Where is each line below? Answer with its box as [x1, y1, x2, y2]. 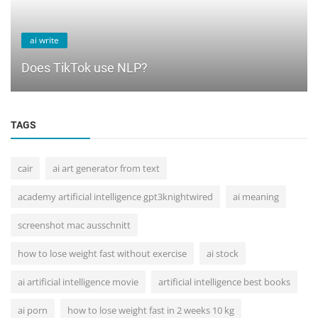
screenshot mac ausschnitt [18, 218, 131, 231]
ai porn [18, 303, 48, 317]
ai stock [207, 246, 238, 260]
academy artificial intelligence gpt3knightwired [18, 190, 213, 203]
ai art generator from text [53, 161, 160, 175]
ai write [30, 33, 59, 46]
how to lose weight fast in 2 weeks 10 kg [67, 303, 234, 317]
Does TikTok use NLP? [21, 60, 148, 75]
